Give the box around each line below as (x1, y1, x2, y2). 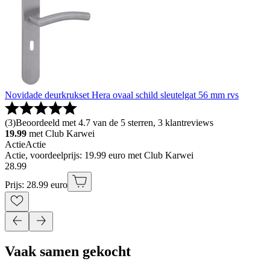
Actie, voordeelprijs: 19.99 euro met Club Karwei (5, 150, 193, 161)
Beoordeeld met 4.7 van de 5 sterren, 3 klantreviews (16, 118, 213, 128)
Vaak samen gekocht (5, 243, 131, 260)
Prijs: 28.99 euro (5, 180, 67, 190)
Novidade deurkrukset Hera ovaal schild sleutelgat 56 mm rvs (5, 90, 239, 101)
